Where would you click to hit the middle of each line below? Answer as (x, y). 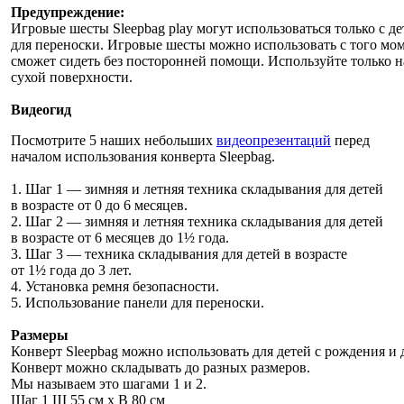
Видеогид (41, 109)
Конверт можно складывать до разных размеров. (161, 367)
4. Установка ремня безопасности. (115, 286)
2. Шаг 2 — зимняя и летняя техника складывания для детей (197, 221)
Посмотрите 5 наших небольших (114, 140)
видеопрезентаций (274, 140)
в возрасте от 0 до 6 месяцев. (99, 205)
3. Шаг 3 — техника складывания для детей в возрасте (179, 253)
